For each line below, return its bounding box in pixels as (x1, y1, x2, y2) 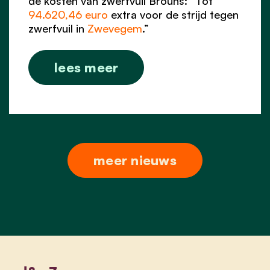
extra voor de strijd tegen (108, 7, 239, 21)
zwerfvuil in (28, 21, 87, 35)
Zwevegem (87, 21, 142, 35)
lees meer (54, 58, 119, 75)
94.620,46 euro (28, 7, 108, 21)
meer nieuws (93, 151, 177, 168)
